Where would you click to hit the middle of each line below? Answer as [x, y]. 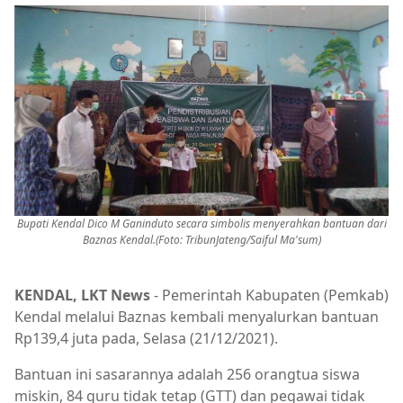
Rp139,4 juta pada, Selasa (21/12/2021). [148, 338]
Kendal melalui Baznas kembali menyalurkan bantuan [197, 317]
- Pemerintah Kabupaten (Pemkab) [269, 295]
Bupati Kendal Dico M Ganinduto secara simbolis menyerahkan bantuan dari [201, 224]
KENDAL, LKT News [82, 295]
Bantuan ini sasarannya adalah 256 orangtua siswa [187, 374]
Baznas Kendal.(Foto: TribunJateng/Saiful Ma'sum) [201, 240]
